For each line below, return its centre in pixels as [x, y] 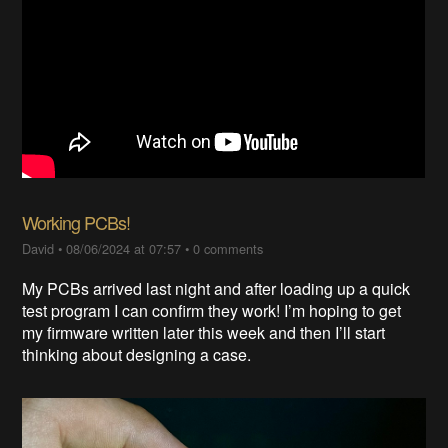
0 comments [228, 248]
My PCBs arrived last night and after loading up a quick [216, 288]
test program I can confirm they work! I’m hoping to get [212, 310]
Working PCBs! [76, 221]
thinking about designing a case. [139, 354]
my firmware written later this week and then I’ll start [204, 332]
